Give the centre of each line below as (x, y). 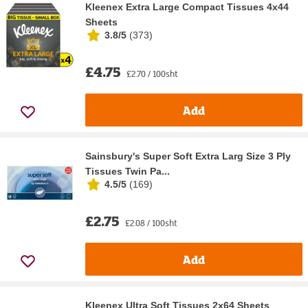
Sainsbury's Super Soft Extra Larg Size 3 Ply (188, 156)
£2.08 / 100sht (151, 223)
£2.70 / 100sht (152, 74)
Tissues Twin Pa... (128, 172)
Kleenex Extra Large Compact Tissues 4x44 (187, 7)
